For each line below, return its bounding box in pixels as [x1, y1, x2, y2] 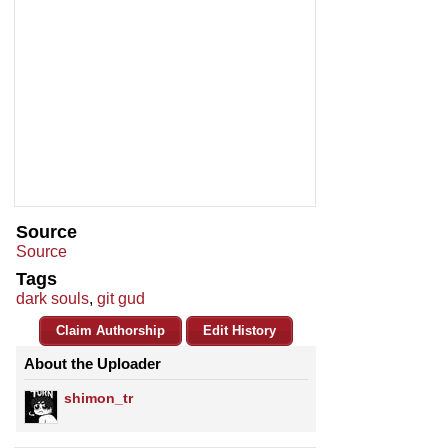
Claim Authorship [56, 323, 165, 339]
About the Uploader [24, 355, 161, 373]
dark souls [16, 290, 89, 308]
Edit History [203, 323, 276, 339]
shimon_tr [64, 390, 133, 407]
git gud [97, 290, 145, 308]
